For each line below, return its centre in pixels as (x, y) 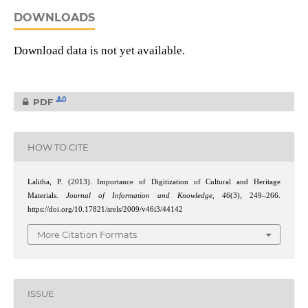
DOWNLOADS (54, 18)
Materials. (46, 196)
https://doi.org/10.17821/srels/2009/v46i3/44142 (105, 210)
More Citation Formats (87, 234)
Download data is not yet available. (99, 51)
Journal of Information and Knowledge (140, 196)
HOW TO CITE (58, 147)
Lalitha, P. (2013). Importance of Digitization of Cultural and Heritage (154, 182)
